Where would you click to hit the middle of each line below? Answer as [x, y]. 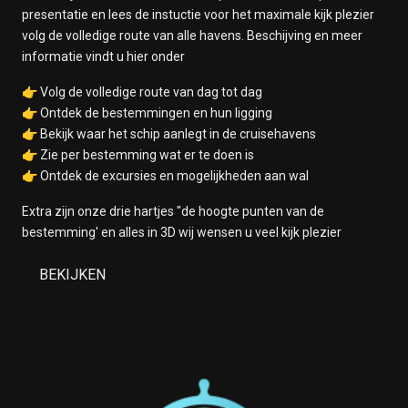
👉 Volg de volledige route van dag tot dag [142, 92]
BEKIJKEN [72, 275]
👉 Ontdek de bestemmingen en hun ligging [147, 113]
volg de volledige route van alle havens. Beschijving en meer [192, 36]
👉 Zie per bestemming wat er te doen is [138, 155]
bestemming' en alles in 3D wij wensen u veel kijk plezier [182, 232]
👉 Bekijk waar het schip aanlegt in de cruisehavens [169, 134]
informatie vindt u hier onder [103, 56]
